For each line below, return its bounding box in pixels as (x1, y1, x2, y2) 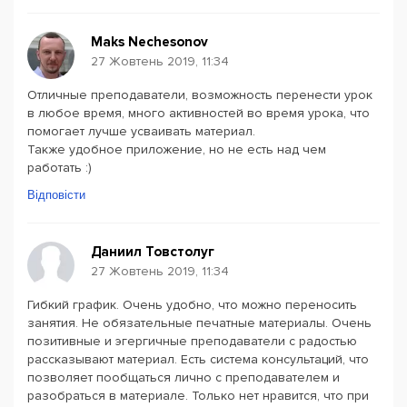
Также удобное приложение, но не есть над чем (27, 142, 326, 157)
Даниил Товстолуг (91, 243, 214, 260)
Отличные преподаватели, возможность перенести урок (27, 87, 372, 103)
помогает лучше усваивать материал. (27, 124, 255, 139)
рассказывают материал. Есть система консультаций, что (27, 352, 369, 367)
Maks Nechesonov (91, 34, 208, 50)
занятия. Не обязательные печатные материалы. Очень (27, 315, 372, 331)
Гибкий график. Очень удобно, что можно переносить (27, 297, 357, 313)
